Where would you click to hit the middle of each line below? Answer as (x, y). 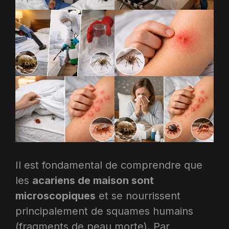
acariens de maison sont (93, 180)
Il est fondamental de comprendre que (109, 165)
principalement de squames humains (104, 211)
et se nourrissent (138, 196)
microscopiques (55, 196)
